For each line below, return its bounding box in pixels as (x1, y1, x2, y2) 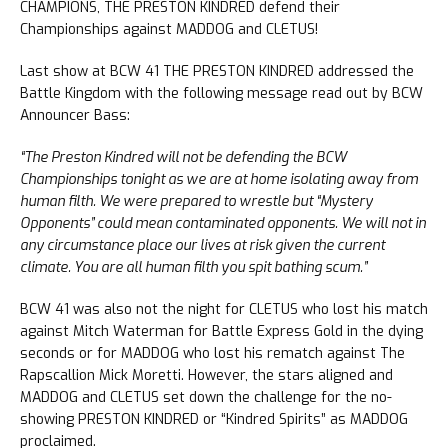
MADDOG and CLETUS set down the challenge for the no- (20, 388, 392, 408)
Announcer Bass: (20, 106, 130, 126)
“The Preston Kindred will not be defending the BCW (20, 148, 347, 168)
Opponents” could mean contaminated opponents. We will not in (20, 214, 426, 234)
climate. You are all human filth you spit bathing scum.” (20, 258, 367, 278)
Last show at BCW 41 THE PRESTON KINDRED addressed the (20, 62, 414, 82)
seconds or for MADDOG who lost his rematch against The (20, 344, 405, 364)
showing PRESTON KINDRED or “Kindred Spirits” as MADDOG (20, 410, 408, 430)
